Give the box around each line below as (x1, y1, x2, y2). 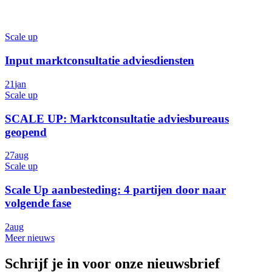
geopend (5, 125, 47, 138)
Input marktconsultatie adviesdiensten (5, 54, 194, 67)
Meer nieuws (5, 232, 55, 243)
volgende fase (5, 197, 71, 210)
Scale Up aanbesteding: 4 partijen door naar (5, 183, 226, 197)
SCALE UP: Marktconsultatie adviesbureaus (5, 112, 229, 125)
